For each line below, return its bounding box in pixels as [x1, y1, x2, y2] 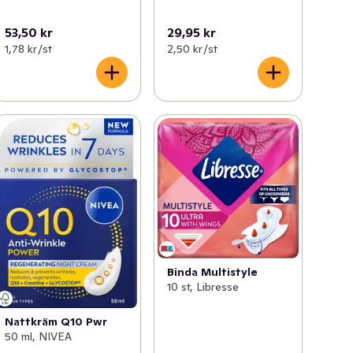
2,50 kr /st [166, 41, 217, 56]
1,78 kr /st [5, 41, 53, 56]
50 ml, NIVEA [5, 329, 72, 344]
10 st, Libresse [166, 279, 239, 294]
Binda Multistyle [166, 264, 258, 279]
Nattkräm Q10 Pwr [5, 314, 108, 329]
